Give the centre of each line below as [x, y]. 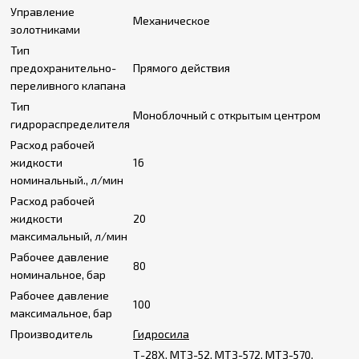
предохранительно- [63, 68]
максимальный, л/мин [69, 236]
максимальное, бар [61, 313]
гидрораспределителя [70, 124]
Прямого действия [182, 68]
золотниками [45, 29]
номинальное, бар [58, 274]
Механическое [171, 20]
